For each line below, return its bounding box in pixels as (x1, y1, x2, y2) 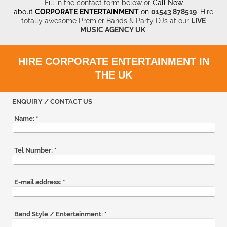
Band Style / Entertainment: (14, 210, 103, 218)
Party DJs (136, 16, 168, 25)
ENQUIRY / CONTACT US (12, 97, 92, 105)
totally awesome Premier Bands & (21, 16, 136, 25)
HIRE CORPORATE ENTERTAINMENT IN (18, 55, 209, 67)
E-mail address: (14, 178, 61, 186)
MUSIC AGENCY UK (80, 25, 145, 34)
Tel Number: (14, 146, 53, 154)
